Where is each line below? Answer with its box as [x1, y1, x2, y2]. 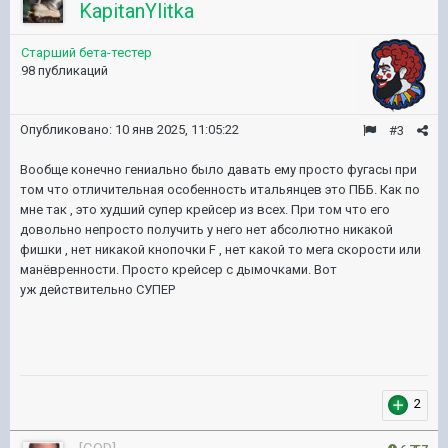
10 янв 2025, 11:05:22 [115, 122, 239, 137]
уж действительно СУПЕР [20, 282, 175, 297]
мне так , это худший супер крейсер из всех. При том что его [20, 202, 390, 217]
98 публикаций [21, 63, 108, 78]
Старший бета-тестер [21, 45, 152, 60]
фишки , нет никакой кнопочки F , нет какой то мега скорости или [20, 242, 421, 257]
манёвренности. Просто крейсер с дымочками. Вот [20, 262, 337, 277]
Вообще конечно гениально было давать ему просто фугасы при [20, 162, 417, 177]
